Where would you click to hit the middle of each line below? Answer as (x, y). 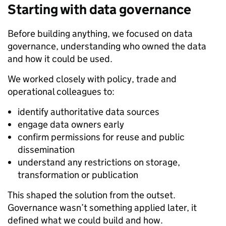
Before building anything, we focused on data (100, 33)
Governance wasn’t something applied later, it (102, 207)
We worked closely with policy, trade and (92, 79)
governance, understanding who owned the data (107, 46)
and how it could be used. (60, 59)
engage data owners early (71, 124)
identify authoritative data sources (89, 111)
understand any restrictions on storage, (99, 162)
